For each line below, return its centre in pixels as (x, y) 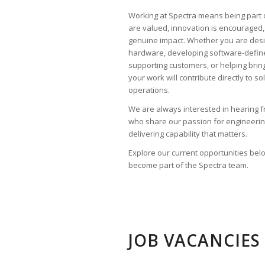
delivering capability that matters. (188, 133)
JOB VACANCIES (194, 240)
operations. (149, 90)
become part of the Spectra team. (188, 165)
